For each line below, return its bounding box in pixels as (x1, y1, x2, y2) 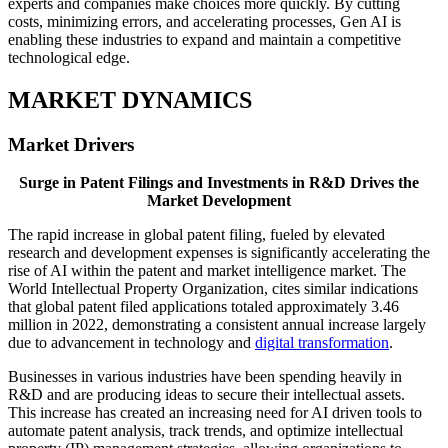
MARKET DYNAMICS (8, 86, 252, 113)
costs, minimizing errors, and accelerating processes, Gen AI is (8, 12, 401, 30)
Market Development (147, 192, 291, 210)
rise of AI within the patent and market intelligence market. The (8, 262, 406, 280)
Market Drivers (8, 133, 134, 155)
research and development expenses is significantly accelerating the (8, 244, 430, 262)
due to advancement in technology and (8, 334, 255, 352)
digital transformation (255, 334, 389, 352)
